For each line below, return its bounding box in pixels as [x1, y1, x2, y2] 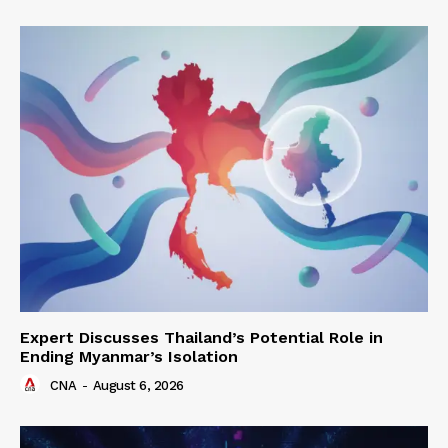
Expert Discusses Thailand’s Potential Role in [20, 327, 383, 347]
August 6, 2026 [92, 377, 184, 393]
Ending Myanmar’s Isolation [20, 346, 238, 366]
